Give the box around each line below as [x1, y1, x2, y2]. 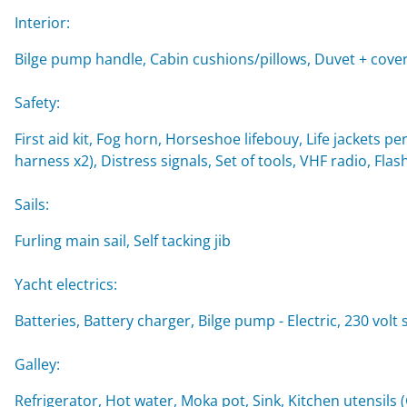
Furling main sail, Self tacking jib [15, 230, 231, 251]
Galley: [15, 353, 60, 374]
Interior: [15, 12, 70, 33]
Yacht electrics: [15, 273, 117, 294]
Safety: [15, 92, 60, 113]
